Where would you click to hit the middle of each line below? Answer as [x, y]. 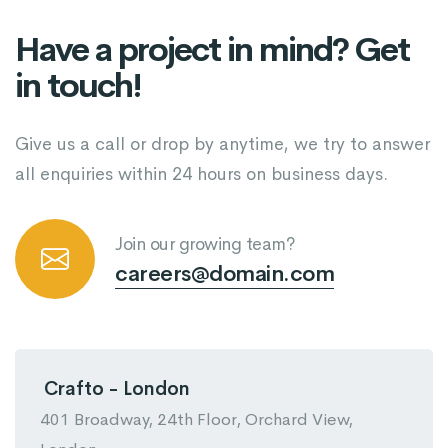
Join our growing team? [205, 244]
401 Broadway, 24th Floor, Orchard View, [196, 419]
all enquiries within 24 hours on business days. [201, 174]
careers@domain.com [224, 274]
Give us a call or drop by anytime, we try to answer [222, 144]
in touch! [78, 85]
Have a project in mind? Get [212, 49]
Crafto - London [117, 389]
